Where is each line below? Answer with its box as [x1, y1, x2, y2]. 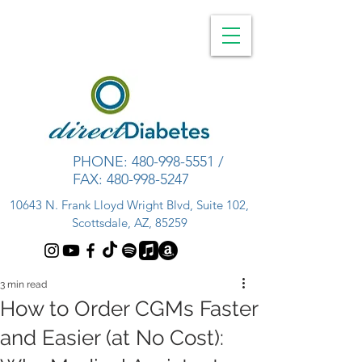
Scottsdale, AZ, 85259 [71, 215, 187, 230]
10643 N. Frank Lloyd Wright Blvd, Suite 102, [10, 197, 249, 213]
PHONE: [73, 153, 132, 170]
